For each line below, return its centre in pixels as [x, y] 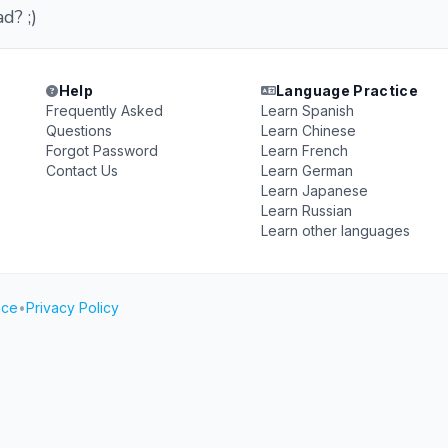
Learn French [304, 150]
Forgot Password [102, 150]
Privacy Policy [72, 307]
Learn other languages [335, 230]
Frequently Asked [105, 110]
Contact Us [82, 170]
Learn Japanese [314, 190]
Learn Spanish [307, 110]
